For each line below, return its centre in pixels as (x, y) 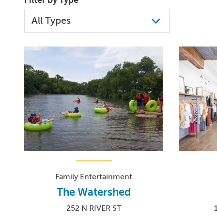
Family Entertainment (94, 177)
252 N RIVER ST (94, 208)
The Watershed (94, 192)
